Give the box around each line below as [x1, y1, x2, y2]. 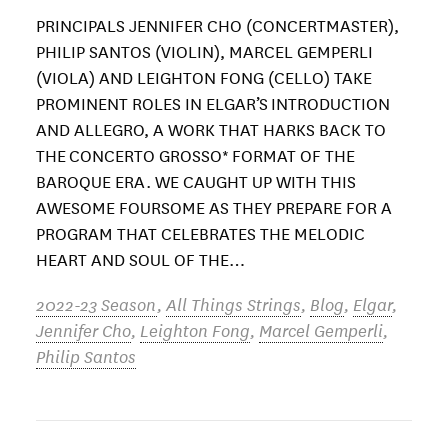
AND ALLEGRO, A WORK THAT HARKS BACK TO [36, 116, 386, 142]
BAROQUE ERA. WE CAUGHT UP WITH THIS [36, 168, 356, 194]
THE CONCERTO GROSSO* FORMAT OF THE [36, 142, 355, 168]
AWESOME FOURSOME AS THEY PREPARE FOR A [36, 194, 392, 220]
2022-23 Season [36, 291, 157, 317]
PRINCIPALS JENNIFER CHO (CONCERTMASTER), [36, 12, 399, 38]
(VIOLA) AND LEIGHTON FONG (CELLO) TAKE [36, 64, 372, 90]
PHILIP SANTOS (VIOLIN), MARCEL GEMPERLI [36, 38, 373, 64]
